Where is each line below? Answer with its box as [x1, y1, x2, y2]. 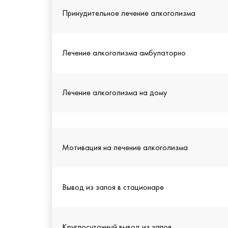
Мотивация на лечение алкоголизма [62, 142, 188, 153]
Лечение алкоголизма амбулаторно [62, 48, 186, 58]
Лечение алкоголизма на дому [62, 88, 167, 98]
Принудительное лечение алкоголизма [62, 8, 195, 18]
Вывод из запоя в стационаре [62, 182, 164, 192]
